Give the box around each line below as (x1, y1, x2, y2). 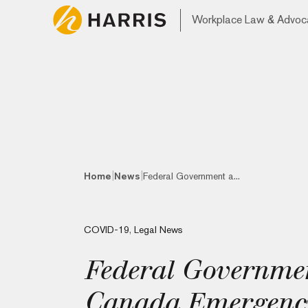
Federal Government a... (143, 170, 240, 181)
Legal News (134, 224, 183, 235)
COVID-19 (84, 224, 129, 235)
